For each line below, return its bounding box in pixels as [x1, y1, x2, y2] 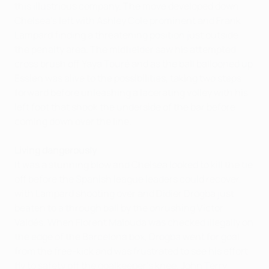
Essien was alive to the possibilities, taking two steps [14, 71, 241, 85]
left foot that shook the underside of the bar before [14, 100, 235, 113]
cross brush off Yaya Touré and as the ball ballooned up [14, 56, 253, 70]
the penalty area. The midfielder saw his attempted [14, 42, 236, 56]
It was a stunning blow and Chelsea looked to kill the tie [14, 157, 253, 171]
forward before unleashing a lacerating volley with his [14, 85, 248, 99]
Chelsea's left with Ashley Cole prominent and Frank [14, 13, 241, 27]
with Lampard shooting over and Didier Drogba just [14, 186, 234, 200]
